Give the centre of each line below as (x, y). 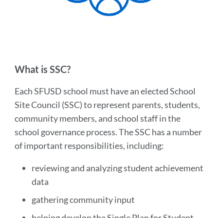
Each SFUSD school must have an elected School (105, 91)
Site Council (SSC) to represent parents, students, (107, 105)
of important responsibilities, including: (89, 145)
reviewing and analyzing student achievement (117, 168)
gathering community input (83, 200)
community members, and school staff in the (98, 118)
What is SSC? (44, 69)
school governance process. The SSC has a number (108, 132)
